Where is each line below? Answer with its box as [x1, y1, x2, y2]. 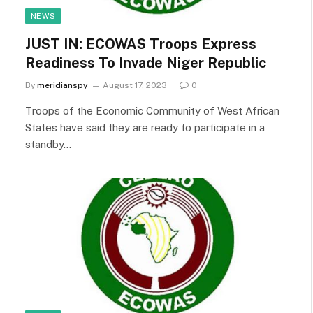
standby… [25, 138, 71, 150]
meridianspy [37, 80, 88, 90]
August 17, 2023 [103, 80, 167, 90]
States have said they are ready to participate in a [25, 121, 265, 133]
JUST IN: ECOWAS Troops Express [25, 35, 256, 52]
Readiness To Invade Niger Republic [25, 54, 266, 71]
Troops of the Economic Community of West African [25, 104, 279, 117]
